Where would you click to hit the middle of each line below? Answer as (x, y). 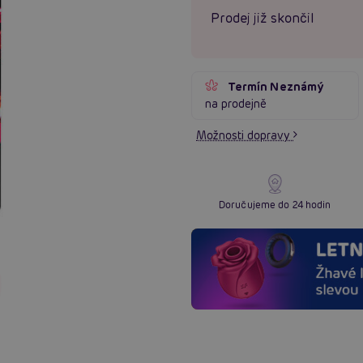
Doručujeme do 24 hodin (275, 204)
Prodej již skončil (262, 18)
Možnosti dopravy (245, 135)
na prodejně (236, 103)
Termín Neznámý (276, 86)
